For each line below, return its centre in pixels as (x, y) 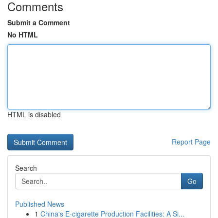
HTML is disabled (34, 114)
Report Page (191, 142)
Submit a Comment (39, 22)
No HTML (23, 35)
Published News (40, 204)
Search (26, 168)
